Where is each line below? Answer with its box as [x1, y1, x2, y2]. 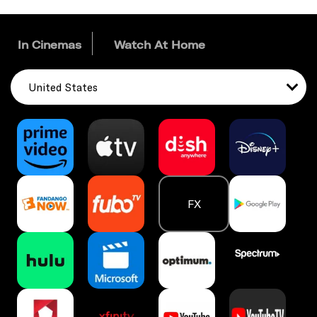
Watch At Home [114, 38, 206, 52]
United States [28, 81, 98, 94]
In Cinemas [18, 38, 82, 52]
